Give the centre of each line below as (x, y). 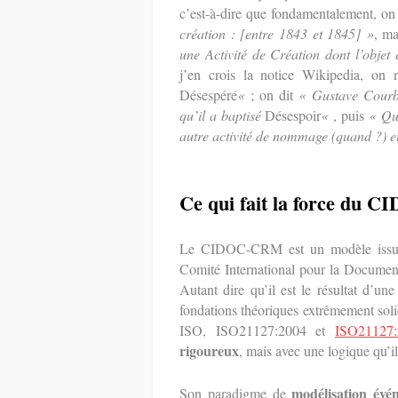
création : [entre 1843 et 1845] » (277, 33)
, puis (351, 115)
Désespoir (293, 115)
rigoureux (209, 350)
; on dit (274, 95)
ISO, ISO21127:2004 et (258, 330)
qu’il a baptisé (223, 115)
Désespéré (208, 95)
